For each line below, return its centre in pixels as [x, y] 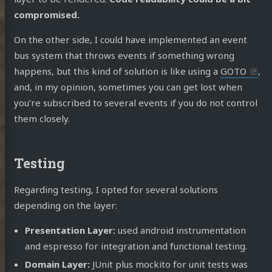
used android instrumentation [181, 230]
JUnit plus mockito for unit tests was [169, 264]
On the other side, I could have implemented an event [130, 40]
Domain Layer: [58, 264]
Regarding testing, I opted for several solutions [116, 190]
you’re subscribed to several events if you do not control [135, 103]
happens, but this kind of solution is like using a [117, 71]
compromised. [46, 15]
